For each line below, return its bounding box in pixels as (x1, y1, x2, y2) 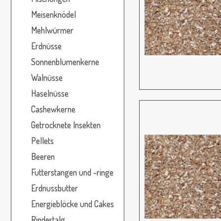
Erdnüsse (31, 40, 62, 51)
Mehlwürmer (31, 24, 74, 36)
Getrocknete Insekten (31, 119, 101, 130)
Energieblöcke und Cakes (31, 198, 114, 209)
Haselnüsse (31, 87, 69, 99)
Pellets (31, 135, 54, 146)
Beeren (31, 150, 55, 162)
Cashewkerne (31, 103, 75, 114)
